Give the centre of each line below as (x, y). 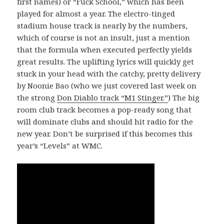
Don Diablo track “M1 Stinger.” (113, 97)
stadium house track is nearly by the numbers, (102, 25)
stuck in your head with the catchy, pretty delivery (109, 73)
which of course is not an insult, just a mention (104, 37)
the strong (37, 97)
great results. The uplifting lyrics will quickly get (106, 61)
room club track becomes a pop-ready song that (104, 109)
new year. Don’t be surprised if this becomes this (105, 133)
